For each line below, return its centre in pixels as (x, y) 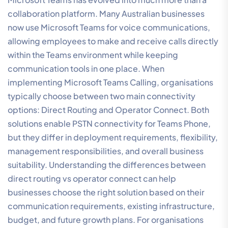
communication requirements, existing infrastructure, (111, 206)
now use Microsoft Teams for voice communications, (109, 27)
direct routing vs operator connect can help (92, 178)
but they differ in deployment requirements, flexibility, (113, 137)
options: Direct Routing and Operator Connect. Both (108, 109)
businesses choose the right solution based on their (106, 192)
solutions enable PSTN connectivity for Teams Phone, (109, 123)
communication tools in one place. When (86, 68)
